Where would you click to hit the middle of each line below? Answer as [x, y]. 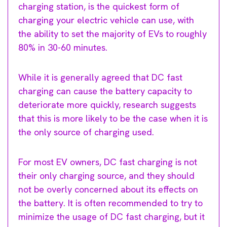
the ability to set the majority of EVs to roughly [112, 33]
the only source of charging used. [86, 132]
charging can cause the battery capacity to [105, 91]
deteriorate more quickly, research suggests [107, 104]
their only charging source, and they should [106, 175]
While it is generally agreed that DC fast [100, 77]
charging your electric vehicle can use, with [106, 20]
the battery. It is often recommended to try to [110, 203]
